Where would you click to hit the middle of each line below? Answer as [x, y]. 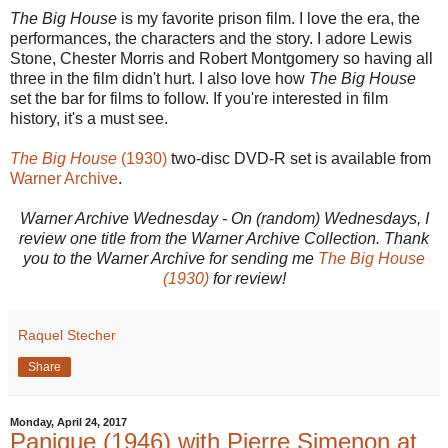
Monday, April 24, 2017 [68, 422]
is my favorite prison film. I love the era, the [270, 19]
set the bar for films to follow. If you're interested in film [199, 99]
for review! [247, 279]
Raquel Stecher [67, 335]
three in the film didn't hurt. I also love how [159, 79]
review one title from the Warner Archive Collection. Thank [224, 239]
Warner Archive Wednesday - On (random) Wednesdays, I [224, 219]
